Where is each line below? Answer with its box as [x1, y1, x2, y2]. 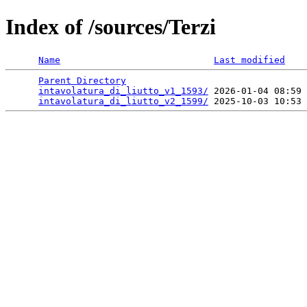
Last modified [214, 54, 285, 65]
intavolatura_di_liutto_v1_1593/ [38, 85, 208, 96]
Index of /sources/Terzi [5, 14, 216, 40]
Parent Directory [38, 75, 126, 86]
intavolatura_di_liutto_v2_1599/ [38, 95, 208, 106]
